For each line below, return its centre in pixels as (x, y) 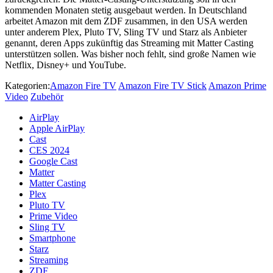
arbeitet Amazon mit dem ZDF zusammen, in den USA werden (126, 21)
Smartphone (52, 238)
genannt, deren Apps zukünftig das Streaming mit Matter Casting (129, 43)
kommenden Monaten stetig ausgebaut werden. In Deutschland (126, 10)
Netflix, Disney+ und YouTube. (66, 65)
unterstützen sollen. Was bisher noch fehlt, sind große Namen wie (130, 54)
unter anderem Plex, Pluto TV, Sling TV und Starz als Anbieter (126, 32)
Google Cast (53, 161)
